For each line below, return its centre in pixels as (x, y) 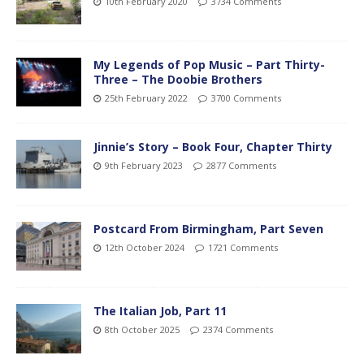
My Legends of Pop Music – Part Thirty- (209, 65)
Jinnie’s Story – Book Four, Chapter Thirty (213, 147)
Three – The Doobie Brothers (178, 80)
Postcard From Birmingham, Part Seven (208, 229)
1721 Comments (243, 248)
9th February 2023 (144, 166)
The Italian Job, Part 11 (160, 311)
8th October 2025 (142, 330)
